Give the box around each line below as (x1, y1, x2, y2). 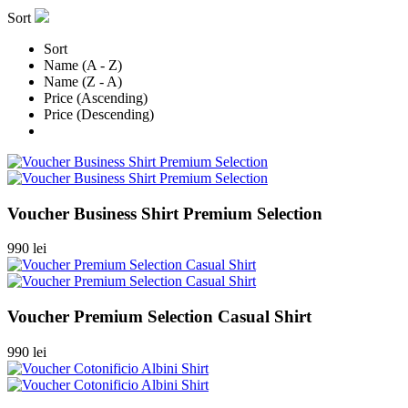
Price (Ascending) (44, 89, 148, 106)
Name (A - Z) (44, 56, 122, 73)
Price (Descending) (44, 106, 154, 122)
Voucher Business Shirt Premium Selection (7, 203, 322, 223)
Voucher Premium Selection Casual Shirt (7, 307, 311, 327)
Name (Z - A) (44, 73, 122, 89)
